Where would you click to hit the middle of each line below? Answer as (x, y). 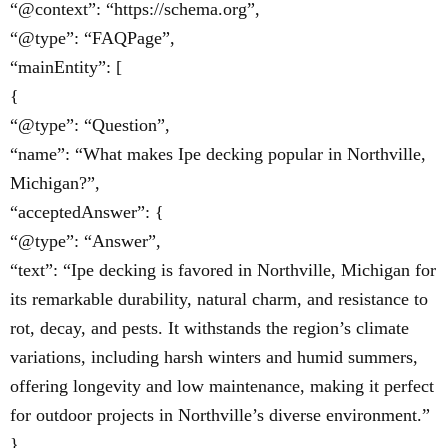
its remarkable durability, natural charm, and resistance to (219, 299)
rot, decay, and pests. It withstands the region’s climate (209, 328)
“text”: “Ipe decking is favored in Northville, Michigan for (223, 270)
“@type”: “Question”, (90, 125)
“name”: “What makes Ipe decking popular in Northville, (218, 154)
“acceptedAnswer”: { (87, 212)
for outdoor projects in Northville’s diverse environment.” (220, 415)
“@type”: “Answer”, (85, 241)
